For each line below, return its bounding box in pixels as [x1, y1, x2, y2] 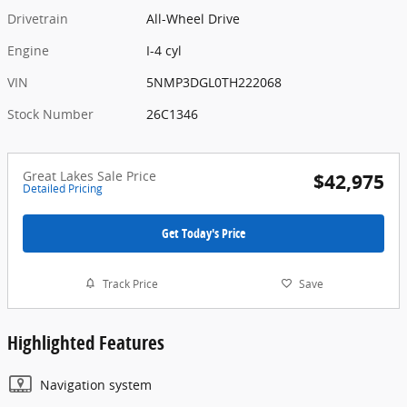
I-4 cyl [146, 41, 183, 59]
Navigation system [40, 376, 152, 394]
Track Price [102, 275, 158, 292]
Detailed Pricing [23, 180, 103, 196]
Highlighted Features [7, 330, 164, 356]
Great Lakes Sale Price [23, 166, 156, 184]
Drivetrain [7, 9, 68, 27]
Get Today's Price [162, 223, 245, 242]
